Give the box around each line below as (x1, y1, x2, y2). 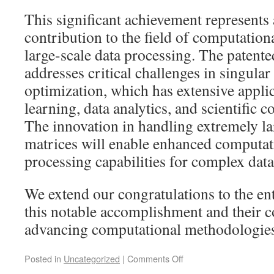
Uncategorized (64, 251, 120, 265)
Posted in (24, 251, 61, 265)
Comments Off (127, 251, 183, 265)
